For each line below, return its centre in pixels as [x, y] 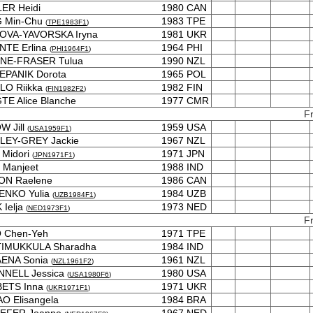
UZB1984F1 [74, 195]
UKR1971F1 [68, 287]
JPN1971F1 [53, 155]
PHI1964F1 [70, 49]
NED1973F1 [48, 208]
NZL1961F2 [72, 261]
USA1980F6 [89, 274]
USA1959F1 [49, 128]
